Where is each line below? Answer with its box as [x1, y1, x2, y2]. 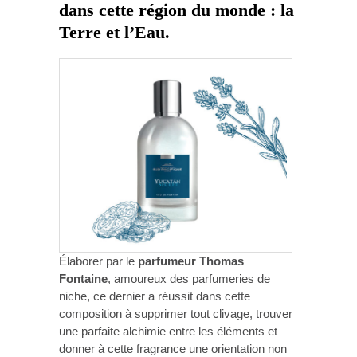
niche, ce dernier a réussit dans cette [59, 288, 250, 303]
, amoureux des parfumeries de [108, 271, 270, 285]
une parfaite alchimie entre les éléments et [59, 324, 277, 338]
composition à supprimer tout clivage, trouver [59, 306, 292, 320]
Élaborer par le [59, 253, 138, 268]
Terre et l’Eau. [59, 23, 170, 43]
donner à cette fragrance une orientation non [59, 341, 287, 355]
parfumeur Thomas [138, 253, 244, 268]
